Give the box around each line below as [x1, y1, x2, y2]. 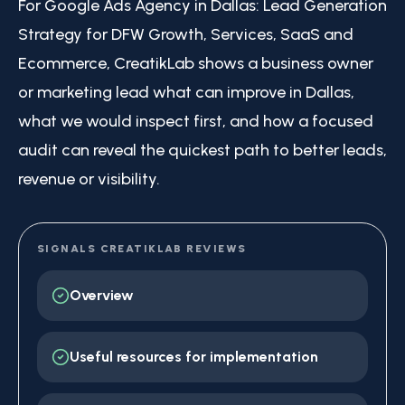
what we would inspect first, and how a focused [18, 111, 373, 131]
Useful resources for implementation [70, 348, 318, 365]
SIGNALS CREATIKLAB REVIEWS [37, 242, 247, 255]
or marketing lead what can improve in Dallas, [18, 82, 354, 102]
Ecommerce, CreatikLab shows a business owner [18, 53, 373, 73]
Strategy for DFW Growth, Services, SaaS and [18, 24, 353, 44]
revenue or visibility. [18, 169, 160, 189]
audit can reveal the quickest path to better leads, [18, 140, 387, 160]
